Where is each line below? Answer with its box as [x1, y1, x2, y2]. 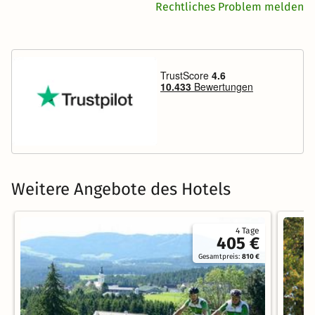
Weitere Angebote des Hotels [11, 179, 231, 199]
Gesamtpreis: [198, 252, 243, 261]
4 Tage [236, 226, 260, 236]
